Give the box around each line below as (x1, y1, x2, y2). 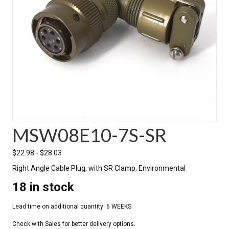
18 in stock (12, 179, 74, 194)
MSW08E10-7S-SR (12, 123, 167, 146)
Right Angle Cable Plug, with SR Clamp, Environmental (12, 164, 186, 172)
